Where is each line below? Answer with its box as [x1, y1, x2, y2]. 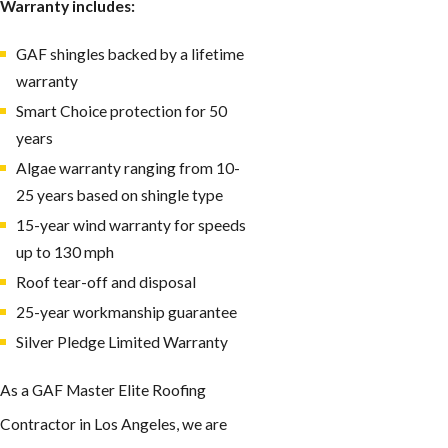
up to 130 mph [15, 242, 114, 261]
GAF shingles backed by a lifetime [15, 44, 244, 63]
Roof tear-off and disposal [15, 272, 196, 291]
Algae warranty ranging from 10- [15, 158, 240, 177]
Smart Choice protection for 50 [15, 101, 227, 120]
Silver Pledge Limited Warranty [15, 333, 228, 352]
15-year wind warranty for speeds [15, 215, 246, 234]
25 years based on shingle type [15, 185, 223, 204]
